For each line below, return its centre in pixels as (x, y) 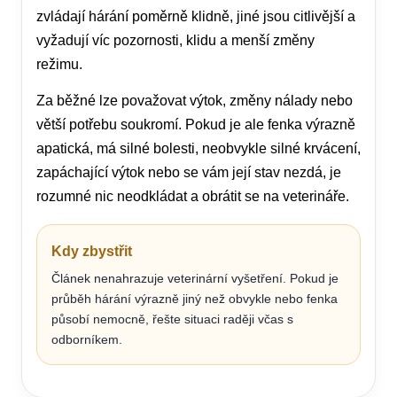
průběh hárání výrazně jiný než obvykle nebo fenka (195, 299)
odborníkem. (87, 339)
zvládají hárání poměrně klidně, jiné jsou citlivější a (196, 16)
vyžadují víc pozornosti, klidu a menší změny (175, 40)
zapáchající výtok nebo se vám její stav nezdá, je (189, 172)
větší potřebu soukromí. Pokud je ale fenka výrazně (196, 125)
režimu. (59, 64)
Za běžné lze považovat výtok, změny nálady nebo (195, 101)
